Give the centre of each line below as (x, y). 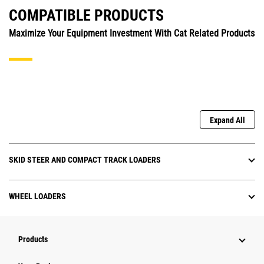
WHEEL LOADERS (37, 197)
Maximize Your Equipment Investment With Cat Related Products (132, 34)
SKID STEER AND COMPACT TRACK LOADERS (85, 160)
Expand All (227, 121)
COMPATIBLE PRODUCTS (86, 16)
